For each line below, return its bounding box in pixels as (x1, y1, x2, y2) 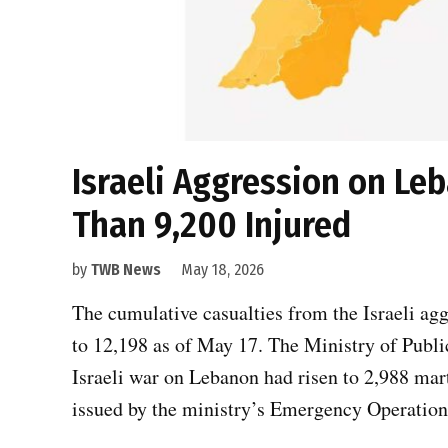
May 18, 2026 (181, 260, 264, 280)
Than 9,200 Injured (72, 203, 351, 248)
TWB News (91, 260, 161, 280)
